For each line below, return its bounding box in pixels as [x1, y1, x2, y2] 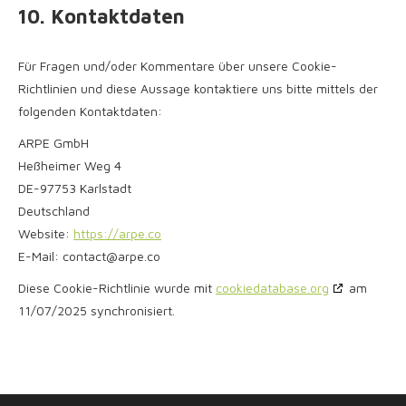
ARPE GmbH [18, 135, 89, 150]
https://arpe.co [73, 226, 161, 241]
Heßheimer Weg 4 [18, 158, 121, 173]
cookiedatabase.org [216, 280, 329, 295]
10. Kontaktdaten [18, 5, 185, 28]
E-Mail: [18, 248, 63, 264]
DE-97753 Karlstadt [18, 180, 131, 196]
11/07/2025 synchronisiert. [18, 303, 175, 318]
